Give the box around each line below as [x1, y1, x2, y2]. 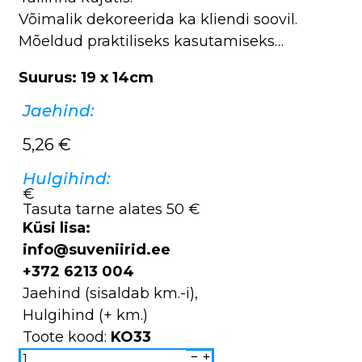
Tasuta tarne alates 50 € [23, 200, 200, 218]
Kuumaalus [19, 347, 67, 359]
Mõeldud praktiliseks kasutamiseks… [19, 32, 284, 50]
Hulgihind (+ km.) [23, 305, 148, 324]
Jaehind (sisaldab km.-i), [23, 284, 198, 302]
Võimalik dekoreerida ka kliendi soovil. [19, 10, 297, 28]
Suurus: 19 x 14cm [19, 68, 154, 86]
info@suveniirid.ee [23, 240, 170, 259]
